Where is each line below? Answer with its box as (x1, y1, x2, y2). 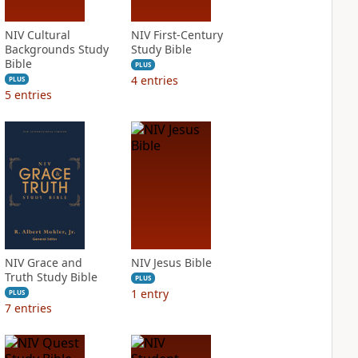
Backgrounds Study (4, 42, 109, 57)
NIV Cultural (4, 27, 70, 42)
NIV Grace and (4, 255, 82, 270)
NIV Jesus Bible (130, 255, 212, 270)
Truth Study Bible (4, 269, 97, 284)
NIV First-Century (130, 27, 223, 42)
